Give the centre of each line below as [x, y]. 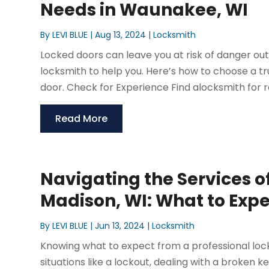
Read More [82, 119]
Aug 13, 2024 [121, 35]
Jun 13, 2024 [120, 226]
